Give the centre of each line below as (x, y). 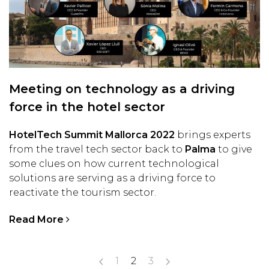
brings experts (214, 134)
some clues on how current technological (114, 163)
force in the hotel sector (87, 107)
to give (234, 149)
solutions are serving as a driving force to (112, 178)
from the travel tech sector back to (96, 149)
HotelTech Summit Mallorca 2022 (93, 134)
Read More (38, 219)
